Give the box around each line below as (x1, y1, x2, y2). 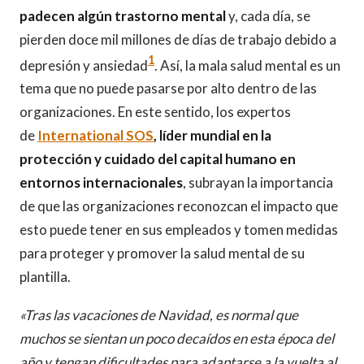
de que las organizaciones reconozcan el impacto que (19, 197, 338, 215)
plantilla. (19, 268, 71, 286)
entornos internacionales (19, 174, 183, 192)
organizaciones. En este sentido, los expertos (19, 103, 291, 121)
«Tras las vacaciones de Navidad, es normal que (19, 306, 298, 324)
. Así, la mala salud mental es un (154, 56, 340, 74)
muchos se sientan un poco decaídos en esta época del (19, 330, 334, 348)
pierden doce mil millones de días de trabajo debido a (19, 30, 336, 48)
